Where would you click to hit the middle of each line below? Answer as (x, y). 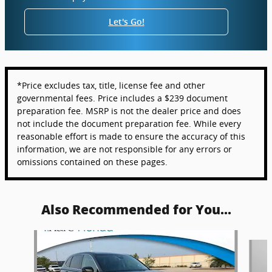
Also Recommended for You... (136, 210)
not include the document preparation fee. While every (129, 124)
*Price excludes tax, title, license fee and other (111, 86)
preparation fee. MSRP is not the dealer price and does (129, 111)
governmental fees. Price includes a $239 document (122, 98)
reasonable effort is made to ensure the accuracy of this (131, 137)
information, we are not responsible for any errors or (124, 149)
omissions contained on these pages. (92, 162)
